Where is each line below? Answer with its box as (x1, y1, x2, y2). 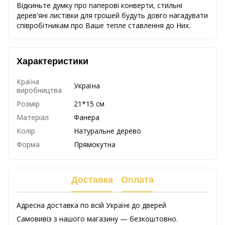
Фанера (74, 112, 99, 122)
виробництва (17, 85, 62, 95)
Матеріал (17, 112, 49, 122)
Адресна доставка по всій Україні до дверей (17, 200, 166, 210)
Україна (74, 80, 100, 90)
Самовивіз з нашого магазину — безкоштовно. (17, 213, 178, 223)
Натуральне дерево (74, 126, 141, 136)
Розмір (17, 98, 40, 108)
